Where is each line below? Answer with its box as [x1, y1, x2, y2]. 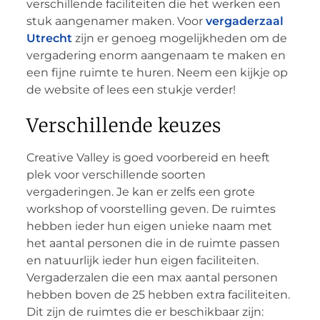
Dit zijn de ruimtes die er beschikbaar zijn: [26, 304, 264, 319]
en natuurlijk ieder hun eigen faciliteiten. [26, 253, 259, 267]
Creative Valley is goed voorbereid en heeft [26, 150, 270, 164]
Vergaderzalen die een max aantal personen [26, 270, 278, 284]
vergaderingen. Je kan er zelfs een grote [26, 184, 255, 199]
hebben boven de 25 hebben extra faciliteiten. [26, 287, 290, 301]
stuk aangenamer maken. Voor [26, 14, 206, 28]
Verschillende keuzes [26, 113, 221, 137]
